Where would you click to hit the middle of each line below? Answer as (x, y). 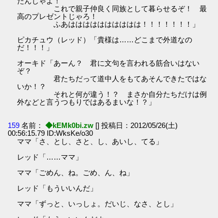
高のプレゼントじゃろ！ (57, 17)
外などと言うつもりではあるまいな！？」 (87, 102)
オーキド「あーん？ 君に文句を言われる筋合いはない (109, 63)
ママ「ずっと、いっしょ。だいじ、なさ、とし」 (98, 203)
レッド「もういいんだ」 (57, 188)
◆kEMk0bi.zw (70, 125)
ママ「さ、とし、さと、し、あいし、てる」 (90, 141)
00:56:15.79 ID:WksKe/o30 (51, 133)
